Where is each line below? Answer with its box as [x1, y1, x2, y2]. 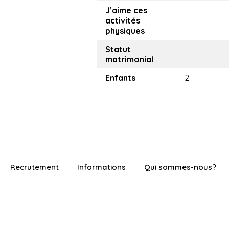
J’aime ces [105, 5, 147, 16]
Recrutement [10, 162, 59, 172]
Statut [105, 44, 131, 55]
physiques [105, 26, 145, 36]
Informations [77, 162, 126, 172]
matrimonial [105, 54, 153, 65]
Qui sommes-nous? [144, 162, 216, 172]
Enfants [105, 73, 135, 83]
